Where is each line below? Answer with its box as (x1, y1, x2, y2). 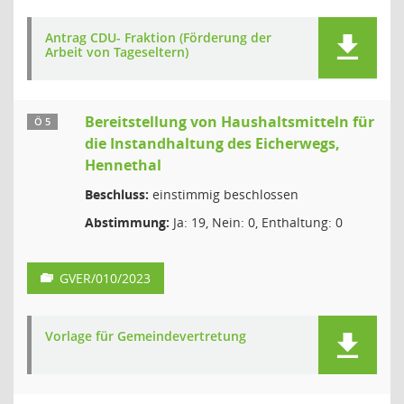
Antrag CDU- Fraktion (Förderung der (45, 29, 271, 46)
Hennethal (85, 155, 161, 175)
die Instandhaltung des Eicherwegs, (85, 133, 340, 153)
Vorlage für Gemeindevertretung (45, 327, 246, 344)
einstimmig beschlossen (149, 186, 298, 203)
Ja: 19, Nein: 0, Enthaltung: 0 (170, 214, 343, 231)
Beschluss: (85, 186, 149, 203)
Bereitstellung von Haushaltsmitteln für (85, 112, 374, 132)
